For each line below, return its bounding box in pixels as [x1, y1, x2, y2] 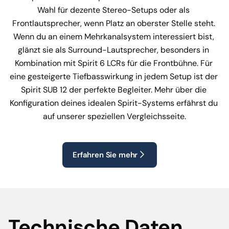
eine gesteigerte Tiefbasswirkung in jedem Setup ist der [9, 71, 220, 82]
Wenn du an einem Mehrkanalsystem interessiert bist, [13, 31, 216, 42]
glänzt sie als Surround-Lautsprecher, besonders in [18, 44, 211, 56]
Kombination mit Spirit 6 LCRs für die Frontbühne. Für [14, 58, 215, 69]
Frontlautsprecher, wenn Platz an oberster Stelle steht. [12, 18, 217, 29]
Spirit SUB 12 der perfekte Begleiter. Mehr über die [20, 84, 209, 96]
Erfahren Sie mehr [73, 150, 138, 161]
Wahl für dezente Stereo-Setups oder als [37, 5, 192, 16]
